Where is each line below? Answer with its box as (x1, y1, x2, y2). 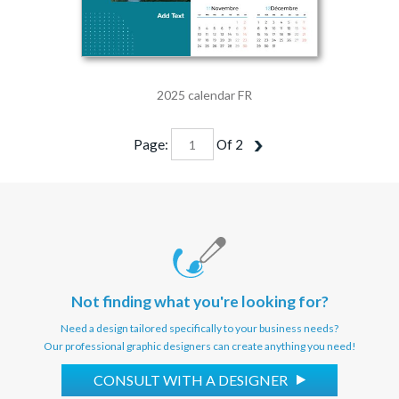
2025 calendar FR (156, 87, 252, 103)
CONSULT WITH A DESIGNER (93, 371, 290, 389)
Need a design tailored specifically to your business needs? (61, 322, 338, 336)
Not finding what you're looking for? (70, 292, 329, 312)
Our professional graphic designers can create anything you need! (43, 339, 356, 354)
